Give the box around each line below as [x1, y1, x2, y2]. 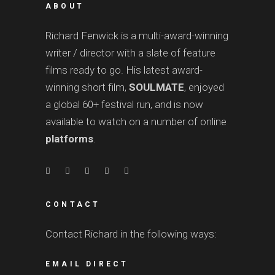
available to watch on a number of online [45, 115, 227, 128]
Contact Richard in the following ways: [45, 228, 217, 240]
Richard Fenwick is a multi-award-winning [45, 29, 228, 42]
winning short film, [45, 81, 126, 93]
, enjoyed [184, 81, 224, 93]
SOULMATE [126, 81, 184, 93]
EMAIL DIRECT [45, 260, 129, 268]
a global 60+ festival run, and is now [45, 98, 203, 110]
